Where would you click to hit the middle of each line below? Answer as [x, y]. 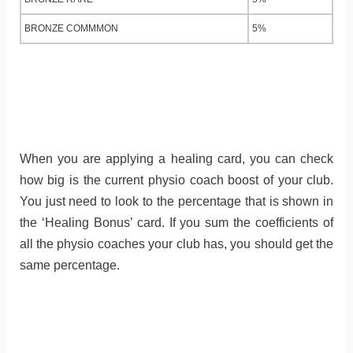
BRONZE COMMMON [71, 29]
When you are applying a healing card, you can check [176, 159]
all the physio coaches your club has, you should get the [176, 244]
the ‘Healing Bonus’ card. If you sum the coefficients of [176, 223]
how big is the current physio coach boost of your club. [176, 180]
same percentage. [69, 266]
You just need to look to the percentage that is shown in [176, 202]
